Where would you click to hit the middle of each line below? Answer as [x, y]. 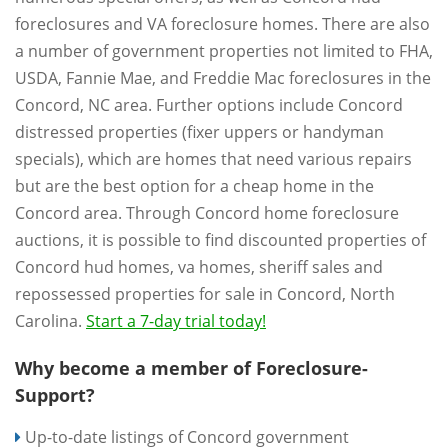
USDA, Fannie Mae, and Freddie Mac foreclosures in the [223, 78]
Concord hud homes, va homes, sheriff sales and [199, 267]
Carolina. [50, 321]
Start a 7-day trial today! [176, 321]
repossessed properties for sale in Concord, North [205, 294]
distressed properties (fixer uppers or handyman [199, 132]
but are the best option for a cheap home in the [194, 186]
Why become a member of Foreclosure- [191, 368]
